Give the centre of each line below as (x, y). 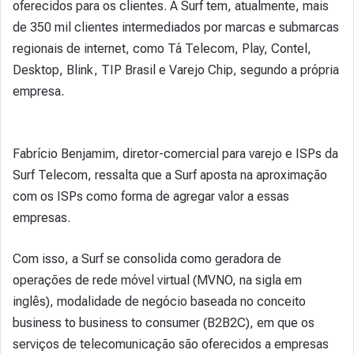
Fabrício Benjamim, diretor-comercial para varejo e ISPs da (175, 153)
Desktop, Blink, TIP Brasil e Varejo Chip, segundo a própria (176, 70)
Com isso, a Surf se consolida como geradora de (147, 258)
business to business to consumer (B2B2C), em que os (164, 322)
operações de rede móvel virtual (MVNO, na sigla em (157, 280)
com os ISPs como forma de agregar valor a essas (151, 196)
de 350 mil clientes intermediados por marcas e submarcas (176, 27)
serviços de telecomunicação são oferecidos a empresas (171, 344)
